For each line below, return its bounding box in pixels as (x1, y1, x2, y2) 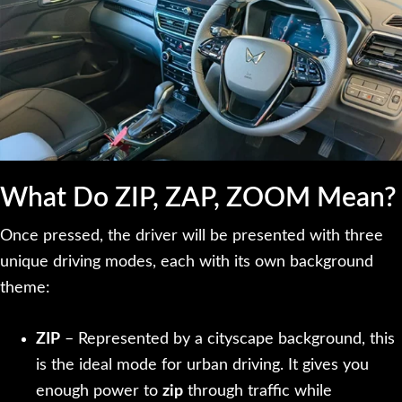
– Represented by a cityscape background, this (60, 331, 395, 348)
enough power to (36, 383, 162, 400)
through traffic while (183, 383, 332, 400)
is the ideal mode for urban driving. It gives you (36, 357, 369, 374)
